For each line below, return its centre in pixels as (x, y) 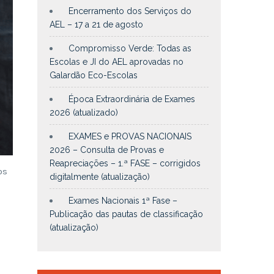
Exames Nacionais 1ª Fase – (123, 201)
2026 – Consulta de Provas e (107, 150)
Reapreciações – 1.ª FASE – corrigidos (125, 163)
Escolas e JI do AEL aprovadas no (117, 62)
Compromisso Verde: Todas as (130, 48)
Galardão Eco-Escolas (94, 75)
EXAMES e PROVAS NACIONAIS (130, 136)
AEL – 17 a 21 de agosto (96, 24)
